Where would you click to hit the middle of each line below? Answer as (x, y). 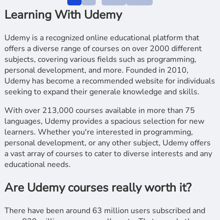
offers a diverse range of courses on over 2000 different (103, 49)
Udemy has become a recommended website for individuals (110, 81)
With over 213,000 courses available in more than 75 (99, 111)
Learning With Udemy (63, 15)
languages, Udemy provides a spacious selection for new (104, 122)
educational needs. (37, 165)
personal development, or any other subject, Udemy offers (107, 143)
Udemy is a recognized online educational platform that (102, 38)
